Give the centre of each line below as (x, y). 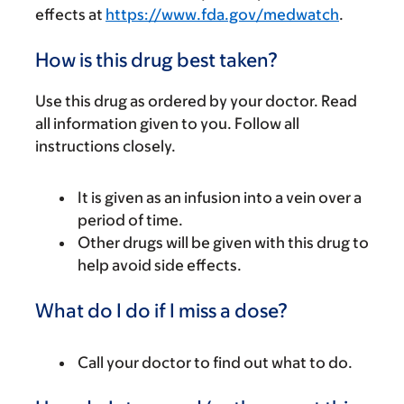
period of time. (130, 220)
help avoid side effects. (160, 265)
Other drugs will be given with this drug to (223, 243)
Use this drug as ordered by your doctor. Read (196, 101)
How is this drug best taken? (156, 60)
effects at (70, 14)
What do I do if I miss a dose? (161, 311)
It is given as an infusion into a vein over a (220, 197)
